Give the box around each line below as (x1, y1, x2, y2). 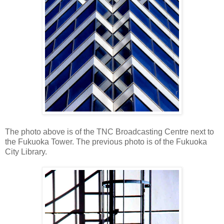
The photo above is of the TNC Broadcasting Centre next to (5, 127, 214, 136)
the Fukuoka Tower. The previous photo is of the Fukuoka (5, 137, 207, 146)
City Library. (5, 147, 47, 156)
